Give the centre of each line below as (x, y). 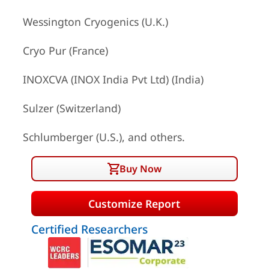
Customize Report (134, 203)
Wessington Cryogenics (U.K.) (95, 22)
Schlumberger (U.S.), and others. (104, 137)
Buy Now (140, 169)
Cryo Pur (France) (65, 50)
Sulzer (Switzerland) (71, 108)
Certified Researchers (89, 229)
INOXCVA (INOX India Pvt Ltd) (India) (113, 79)
